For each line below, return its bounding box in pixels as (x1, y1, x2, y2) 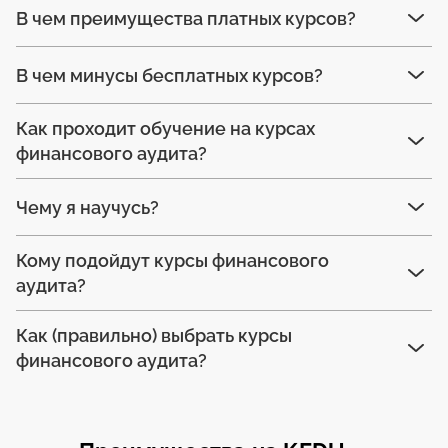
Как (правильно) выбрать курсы (16, 325, 292, 346)
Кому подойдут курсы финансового (16, 250, 329, 271)
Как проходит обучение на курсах (16, 118, 315, 139)
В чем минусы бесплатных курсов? (16, 64, 323, 86)
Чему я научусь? (16, 196, 159, 218)
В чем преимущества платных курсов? (16, 7, 356, 29)
